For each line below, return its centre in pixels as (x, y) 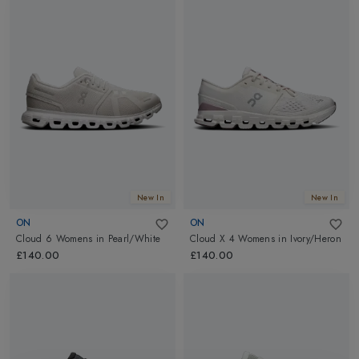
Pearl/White (134, 239)
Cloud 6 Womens (54, 239)
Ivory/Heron (316, 239)
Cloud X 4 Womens (233, 239)
